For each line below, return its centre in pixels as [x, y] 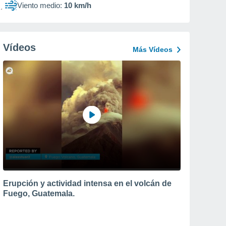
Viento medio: [40, 5]
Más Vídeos [153, 49]
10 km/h [78, 5]
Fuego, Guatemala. [39, 193]
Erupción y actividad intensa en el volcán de [87, 183]
